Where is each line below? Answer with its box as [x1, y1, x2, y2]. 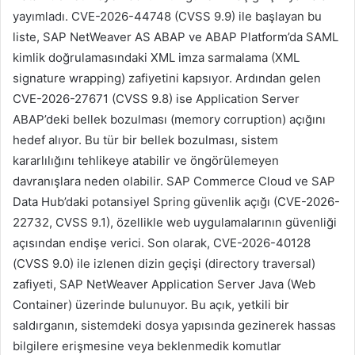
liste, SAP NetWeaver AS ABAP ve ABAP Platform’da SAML [13, 29, 338, 45]
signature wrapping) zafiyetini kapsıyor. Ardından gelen [13, 71, 321, 86]
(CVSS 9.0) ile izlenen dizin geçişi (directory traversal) [13, 256, 315, 272]
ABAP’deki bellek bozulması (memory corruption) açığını [13, 112, 326, 128]
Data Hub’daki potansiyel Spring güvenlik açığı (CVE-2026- [13, 194, 340, 210]
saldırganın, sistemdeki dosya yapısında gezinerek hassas [13, 318, 336, 334]
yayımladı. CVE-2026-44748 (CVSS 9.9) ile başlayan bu [13, 9, 322, 25]
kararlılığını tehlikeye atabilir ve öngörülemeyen [13, 153, 279, 169]
